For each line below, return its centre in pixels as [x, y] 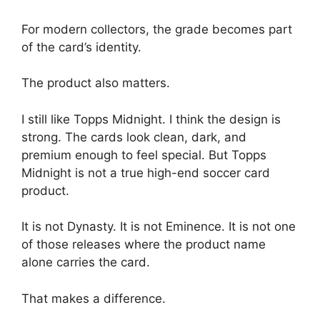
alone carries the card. [86, 262]
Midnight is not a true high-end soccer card [146, 172]
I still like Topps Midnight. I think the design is [151, 119]
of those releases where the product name [144, 245]
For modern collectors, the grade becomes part [157, 29]
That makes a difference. [94, 298]
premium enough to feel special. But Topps [144, 155]
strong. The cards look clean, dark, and [134, 137]
